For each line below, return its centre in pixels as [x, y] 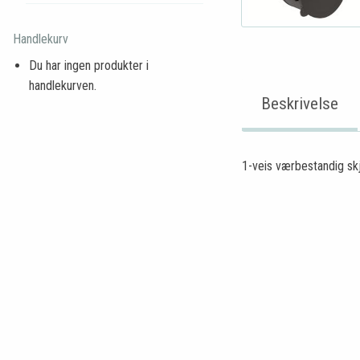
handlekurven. [63, 85]
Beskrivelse [299, 103]
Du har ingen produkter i [89, 65]
